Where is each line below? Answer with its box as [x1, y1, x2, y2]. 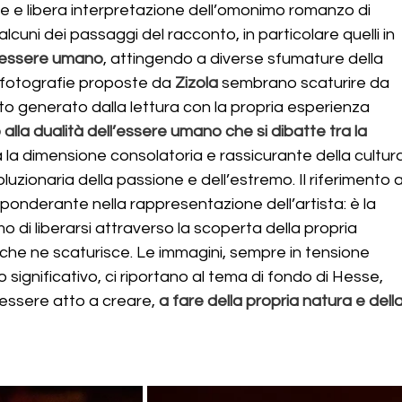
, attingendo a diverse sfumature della [103, 50, 388, 67]
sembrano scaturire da [218, 74, 394, 92]
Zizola [175, 74, 219, 92]
